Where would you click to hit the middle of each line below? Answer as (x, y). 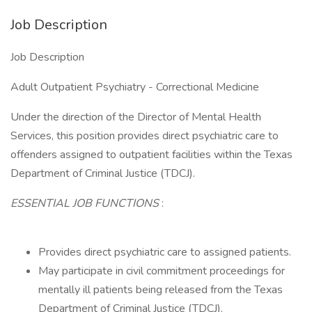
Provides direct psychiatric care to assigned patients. (165, 252)
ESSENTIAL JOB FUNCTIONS (86, 203)
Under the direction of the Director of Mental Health (136, 117)
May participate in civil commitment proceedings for (162, 271)
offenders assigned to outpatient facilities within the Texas (151, 155)
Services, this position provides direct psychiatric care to (145, 136)
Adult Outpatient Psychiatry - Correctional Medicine (135, 87)
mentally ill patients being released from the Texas (161, 290)
